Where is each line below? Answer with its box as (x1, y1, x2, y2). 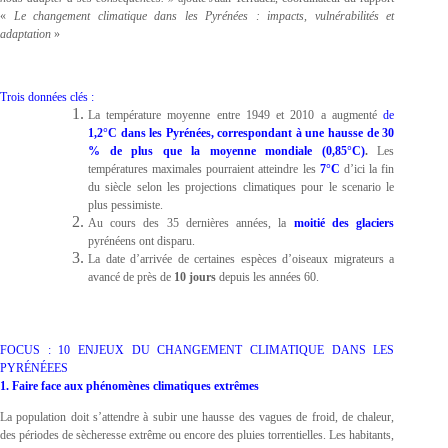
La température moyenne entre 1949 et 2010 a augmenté (88, 107, 384, 122)
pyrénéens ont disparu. (88, 233, 195, 248)
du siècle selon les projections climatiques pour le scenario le (88, 179, 395, 194)
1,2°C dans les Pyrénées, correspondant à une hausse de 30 (88, 125, 395, 140)
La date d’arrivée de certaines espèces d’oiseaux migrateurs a (88, 251, 395, 266)
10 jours (174, 269, 219, 284)
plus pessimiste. (88, 197, 163, 212)
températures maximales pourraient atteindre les (88, 161, 320, 176)
